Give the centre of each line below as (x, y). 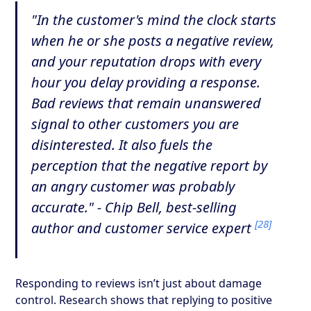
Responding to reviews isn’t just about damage (139, 283)
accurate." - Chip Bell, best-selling (134, 207)
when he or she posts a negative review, (153, 40)
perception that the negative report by (150, 165)
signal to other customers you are (135, 124)
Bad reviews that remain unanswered (146, 103)
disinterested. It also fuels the (122, 144)
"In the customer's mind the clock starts (154, 19)
